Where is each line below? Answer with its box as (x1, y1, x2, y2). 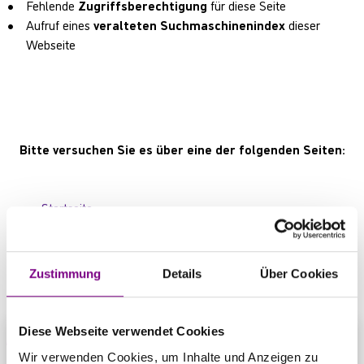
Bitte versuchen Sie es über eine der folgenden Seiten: (19, 139, 345, 158)
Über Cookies (259, 266, 339, 281)
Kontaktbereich (41, 236, 123, 255)
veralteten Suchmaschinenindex (93, 15, 285, 34)
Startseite (41, 197, 93, 216)
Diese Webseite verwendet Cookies (19, 324, 224, 339)
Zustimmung (28, 266, 102, 281)
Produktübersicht (41, 217, 132, 236)
